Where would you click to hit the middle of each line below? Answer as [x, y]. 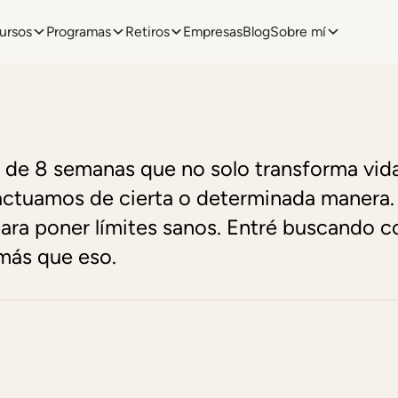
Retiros [147, 32]
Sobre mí [298, 32]
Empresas [213, 32]
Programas [78, 32]
